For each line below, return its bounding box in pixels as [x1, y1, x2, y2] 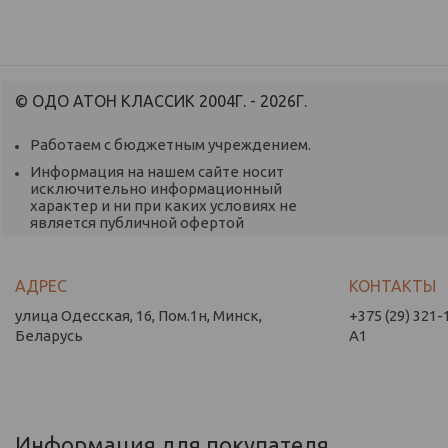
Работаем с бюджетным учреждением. [30, 135, 312, 153]
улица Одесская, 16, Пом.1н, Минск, [15, 306, 263, 324]
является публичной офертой [30, 213, 245, 231]
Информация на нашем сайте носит [30, 162, 285, 180]
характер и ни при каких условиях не [30, 196, 298, 214]
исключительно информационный [30, 179, 283, 197]
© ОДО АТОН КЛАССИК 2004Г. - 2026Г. [15, 91, 308, 110]
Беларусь [15, 326, 84, 344]
